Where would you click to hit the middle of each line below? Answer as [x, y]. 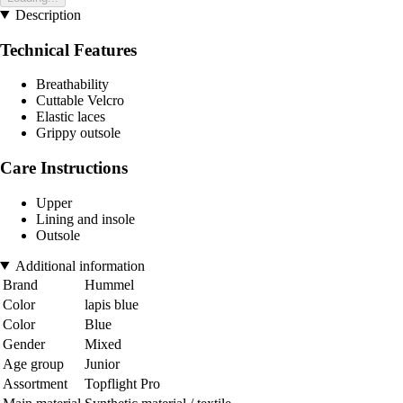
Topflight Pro [122, 383]
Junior [102, 363]
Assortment [35, 383]
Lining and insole [85, 219]
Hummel [109, 284]
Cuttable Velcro [80, 101]
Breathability [72, 85]
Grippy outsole [78, 133]
